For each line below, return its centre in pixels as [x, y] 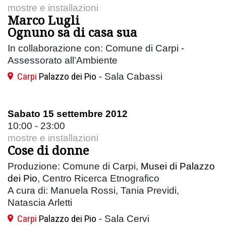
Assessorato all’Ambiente [63, 60]
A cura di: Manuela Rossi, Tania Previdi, [93, 190]
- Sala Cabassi [129, 76]
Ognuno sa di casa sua [72, 32]
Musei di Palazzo [178, 166]
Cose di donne [48, 150]
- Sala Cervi [123, 218]
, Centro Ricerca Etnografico [98, 178]
